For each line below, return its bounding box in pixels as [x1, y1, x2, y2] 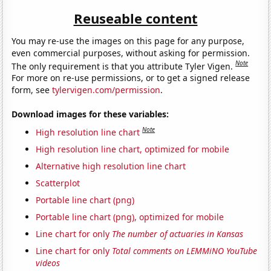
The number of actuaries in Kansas [112, 227, 244, 240]
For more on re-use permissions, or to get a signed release [11, 72, 250, 84]
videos [36, 256, 60, 269]
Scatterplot [36, 177, 80, 189]
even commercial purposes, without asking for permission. [11, 47, 250, 59]
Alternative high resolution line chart [36, 160, 186, 172]
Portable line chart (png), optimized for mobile [36, 211, 224, 223]
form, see [11, 84, 53, 96]
